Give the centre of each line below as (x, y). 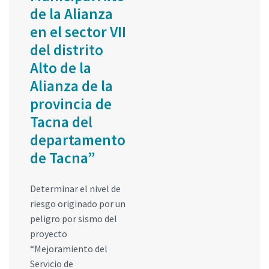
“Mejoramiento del (69, 248)
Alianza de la (71, 86)
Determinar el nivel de (75, 188)
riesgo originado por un (78, 203)
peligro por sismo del (74, 218)
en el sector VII (78, 32)
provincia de (71, 104)
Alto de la (61, 68)
